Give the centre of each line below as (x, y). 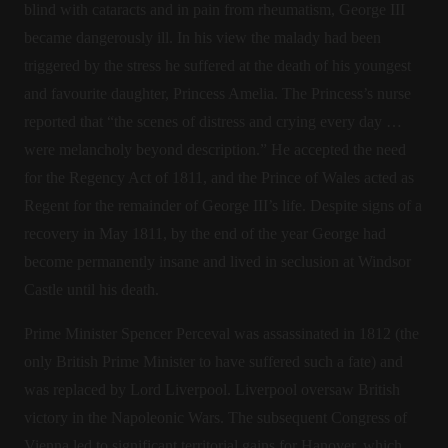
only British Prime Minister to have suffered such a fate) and (213, 361)
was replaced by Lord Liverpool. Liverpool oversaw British (212, 389)
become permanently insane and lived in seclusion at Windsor (217, 261)
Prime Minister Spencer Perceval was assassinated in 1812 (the (221, 333)
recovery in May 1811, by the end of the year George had (205, 233)
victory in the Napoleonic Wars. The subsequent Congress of (215, 417)
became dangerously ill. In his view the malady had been (202, 37)
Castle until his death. (91, 289)
